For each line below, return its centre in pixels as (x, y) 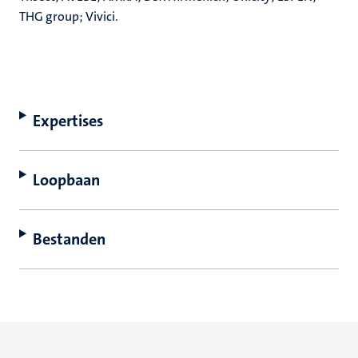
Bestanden (69, 239)
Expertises (68, 121)
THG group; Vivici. (69, 16)
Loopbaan (66, 180)
